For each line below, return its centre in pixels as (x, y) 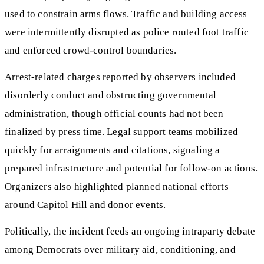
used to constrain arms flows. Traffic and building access (126, 14)
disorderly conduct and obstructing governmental (110, 95)
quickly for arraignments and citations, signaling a (113, 150)
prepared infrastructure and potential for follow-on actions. (131, 169)
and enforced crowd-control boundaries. (91, 51)
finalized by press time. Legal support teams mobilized (122, 132)
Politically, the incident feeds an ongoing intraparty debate (130, 231)
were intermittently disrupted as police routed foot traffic (127, 32)
